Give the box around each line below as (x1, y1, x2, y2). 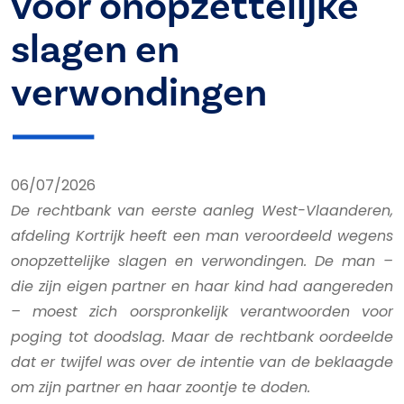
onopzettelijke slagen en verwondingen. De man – (11, 251, 393, 271)
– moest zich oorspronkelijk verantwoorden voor (11, 301, 393, 322)
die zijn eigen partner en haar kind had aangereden (11, 276, 393, 297)
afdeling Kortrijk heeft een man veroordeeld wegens (11, 225, 393, 246)
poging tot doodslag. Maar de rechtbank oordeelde (11, 326, 393, 347)
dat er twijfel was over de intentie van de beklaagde (11, 352, 393, 372)
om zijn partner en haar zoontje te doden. (11, 377, 315, 398)
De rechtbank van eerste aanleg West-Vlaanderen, (11, 200, 393, 221)
